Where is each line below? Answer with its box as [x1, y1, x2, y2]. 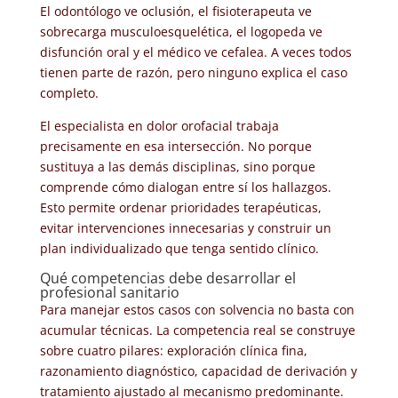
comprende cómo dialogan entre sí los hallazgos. [39, 178, 331, 195]
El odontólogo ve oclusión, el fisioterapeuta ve [39, 2, 312, 20]
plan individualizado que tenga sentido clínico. [39, 239, 319, 257]
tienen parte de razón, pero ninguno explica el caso [39, 63, 347, 81]
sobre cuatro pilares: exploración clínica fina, [39, 341, 307, 359]
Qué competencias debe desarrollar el [39, 267, 296, 288]
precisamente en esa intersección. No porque [39, 137, 312, 155]
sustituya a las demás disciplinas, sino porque [39, 157, 315, 175]
